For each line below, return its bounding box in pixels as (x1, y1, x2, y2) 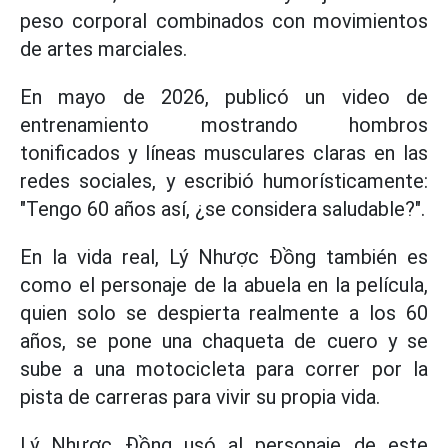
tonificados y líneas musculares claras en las (20, 141, 428, 165)
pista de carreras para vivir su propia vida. (20, 385, 380, 409)
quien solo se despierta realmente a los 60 (20, 301, 428, 325)
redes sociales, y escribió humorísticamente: (20, 169, 428, 193)
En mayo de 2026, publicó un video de (20, 85, 428, 109)
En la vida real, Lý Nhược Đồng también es (20, 245, 428, 269)
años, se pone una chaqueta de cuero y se (20, 329, 428, 353)
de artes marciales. (20, 37, 187, 61)
